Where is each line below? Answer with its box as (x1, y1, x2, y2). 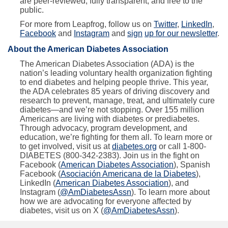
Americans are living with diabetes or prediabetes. (20, 115, 199, 124)
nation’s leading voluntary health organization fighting (20, 69, 212, 78)
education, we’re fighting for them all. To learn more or (20, 133, 212, 142)
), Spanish (174, 160, 210, 169)
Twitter (154, 20, 177, 29)
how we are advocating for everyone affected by (20, 197, 191, 206)
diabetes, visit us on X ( (20, 206, 103, 215)
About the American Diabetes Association (8, 45, 168, 54)
